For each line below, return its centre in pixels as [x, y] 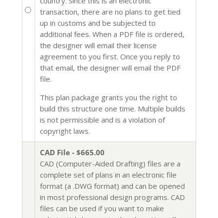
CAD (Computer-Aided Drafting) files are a [110, 164]
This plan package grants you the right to [108, 98]
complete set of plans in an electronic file [108, 175]
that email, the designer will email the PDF [110, 68]
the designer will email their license [98, 45]
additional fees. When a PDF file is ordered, [112, 34]
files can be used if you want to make [102, 209]
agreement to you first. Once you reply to [110, 57]
